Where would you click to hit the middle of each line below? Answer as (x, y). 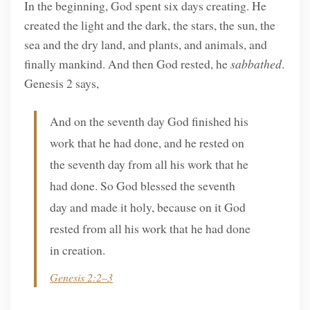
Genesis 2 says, (61, 83)
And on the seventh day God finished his (149, 121)
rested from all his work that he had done (151, 229)
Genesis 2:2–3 (82, 277)
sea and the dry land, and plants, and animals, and (145, 45)
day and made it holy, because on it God (148, 207)
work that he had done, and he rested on (147, 143)
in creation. (78, 250)
